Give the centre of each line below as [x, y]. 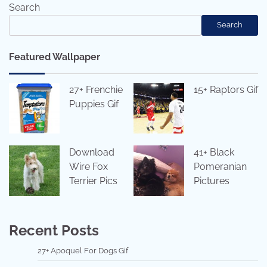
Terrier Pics [93, 181]
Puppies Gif [94, 104]
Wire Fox [89, 166]
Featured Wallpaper [55, 57]
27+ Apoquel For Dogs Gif [83, 250]
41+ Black [214, 152]
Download [92, 152]
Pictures [212, 181]
